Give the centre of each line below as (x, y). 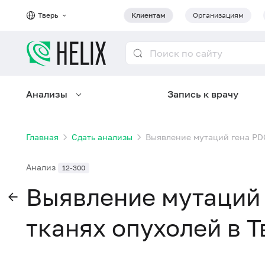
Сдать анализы (102, 137)
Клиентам (148, 15)
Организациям (218, 15)
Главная (42, 137)
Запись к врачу (203, 94)
